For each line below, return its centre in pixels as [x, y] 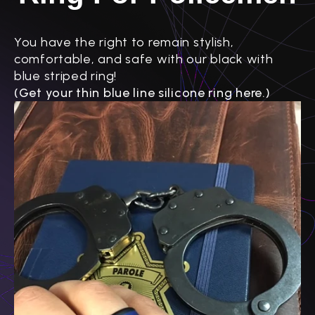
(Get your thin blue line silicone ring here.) [142, 92]
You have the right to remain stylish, [124, 42]
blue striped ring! [65, 76]
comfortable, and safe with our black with [144, 59]
